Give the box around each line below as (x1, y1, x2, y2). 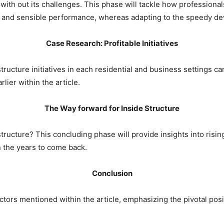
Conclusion (91, 168, 132, 178)
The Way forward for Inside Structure (44, 103, 179, 113)
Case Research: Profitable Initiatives (46, 38, 178, 48)
